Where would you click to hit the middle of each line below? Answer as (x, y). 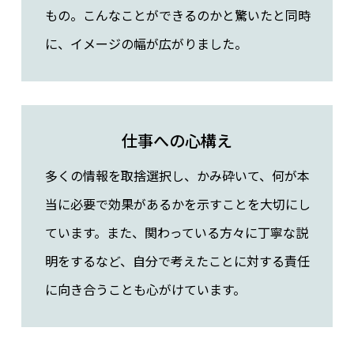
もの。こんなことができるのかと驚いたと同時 (177, 15)
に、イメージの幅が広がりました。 (146, 44)
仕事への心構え (177, 141)
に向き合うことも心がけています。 (145, 290)
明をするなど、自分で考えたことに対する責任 (177, 261)
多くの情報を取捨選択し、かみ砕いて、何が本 (177, 176)
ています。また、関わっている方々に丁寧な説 (176, 233)
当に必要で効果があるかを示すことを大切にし (177, 204)
